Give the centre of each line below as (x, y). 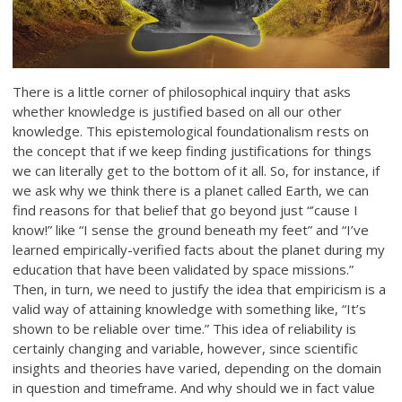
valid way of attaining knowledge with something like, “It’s (190, 309)
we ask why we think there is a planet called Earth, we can (191, 191)
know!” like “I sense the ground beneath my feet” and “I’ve (191, 230)
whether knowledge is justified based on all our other (178, 112)
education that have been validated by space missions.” (184, 270)
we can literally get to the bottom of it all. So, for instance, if (197, 171)
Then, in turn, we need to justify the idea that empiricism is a (200, 289)
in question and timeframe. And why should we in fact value (194, 388)
